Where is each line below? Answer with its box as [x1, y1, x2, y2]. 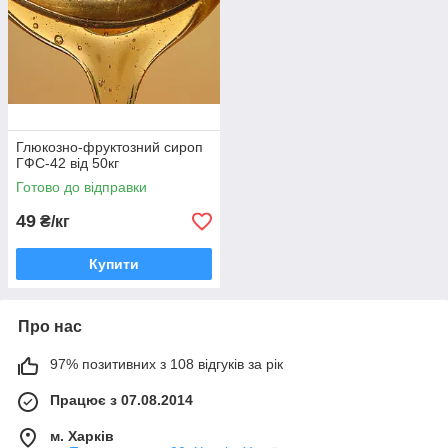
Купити [89, 256, 139, 272]
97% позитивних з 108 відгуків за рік [50, 356, 283, 372]
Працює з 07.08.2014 [50, 392, 193, 408]
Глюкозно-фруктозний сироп [16, 139, 203, 155]
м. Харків [50, 428, 114, 444]
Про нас [18, 318, 82, 335]
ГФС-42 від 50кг [16, 155, 119, 171]
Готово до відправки [16, 179, 147, 195]
